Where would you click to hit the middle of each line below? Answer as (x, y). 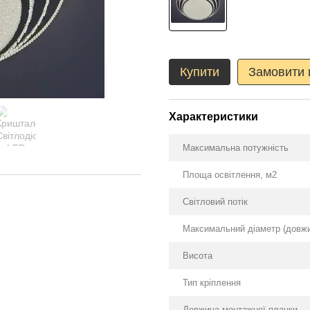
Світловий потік (215, 202)
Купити (200, 72)
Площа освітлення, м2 (230, 175)
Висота (198, 256)
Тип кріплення (212, 283)
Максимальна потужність (236, 148)
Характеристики (213, 117)
